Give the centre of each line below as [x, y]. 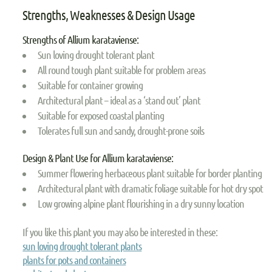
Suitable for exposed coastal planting [101, 116]
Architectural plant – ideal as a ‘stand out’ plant [119, 100]
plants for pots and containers [74, 260]
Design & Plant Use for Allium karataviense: [98, 158]
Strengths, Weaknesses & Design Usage [109, 15]
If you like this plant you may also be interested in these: [120, 232]
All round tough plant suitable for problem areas [122, 70]
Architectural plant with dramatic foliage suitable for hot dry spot [151, 189]
